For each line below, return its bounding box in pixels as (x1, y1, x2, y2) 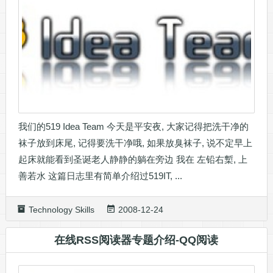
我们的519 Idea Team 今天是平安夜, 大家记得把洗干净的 (18, 121, 249, 132)
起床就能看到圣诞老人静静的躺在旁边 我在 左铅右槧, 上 (18, 154, 247, 165)
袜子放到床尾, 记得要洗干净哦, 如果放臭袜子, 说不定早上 (18, 137, 252, 148)
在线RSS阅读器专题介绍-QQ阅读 (54, 233, 219, 246)
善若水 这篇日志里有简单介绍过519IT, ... (18, 170, 182, 181)
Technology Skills (28, 204, 94, 214)
